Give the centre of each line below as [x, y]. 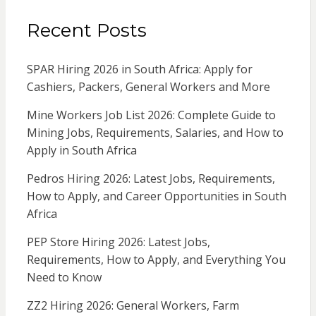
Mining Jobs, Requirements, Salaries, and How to [155, 132]
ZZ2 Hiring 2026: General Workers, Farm [133, 305]
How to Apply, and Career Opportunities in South [156, 196]
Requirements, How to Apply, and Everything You [156, 259]
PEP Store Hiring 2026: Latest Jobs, [118, 242]
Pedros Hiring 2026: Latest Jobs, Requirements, [151, 178]
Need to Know [64, 277]
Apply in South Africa [81, 150]
